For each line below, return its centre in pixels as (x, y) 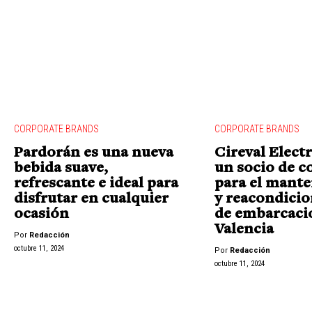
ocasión (41, 215)
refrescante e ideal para (96, 184)
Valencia (244, 230)
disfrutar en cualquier (91, 200)
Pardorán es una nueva (94, 154)
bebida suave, (61, 169)
